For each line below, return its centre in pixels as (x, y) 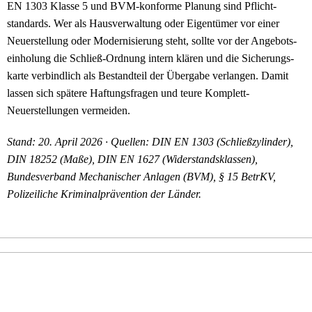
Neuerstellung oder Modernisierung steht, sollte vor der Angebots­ (152, 40)
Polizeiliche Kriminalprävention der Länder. (104, 194)
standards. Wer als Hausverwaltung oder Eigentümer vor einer (143, 23)
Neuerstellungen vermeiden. (69, 110)
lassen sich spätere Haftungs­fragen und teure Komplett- (128, 93)
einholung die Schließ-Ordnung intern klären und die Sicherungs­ (150, 58)
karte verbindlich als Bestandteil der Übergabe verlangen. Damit (148, 75)
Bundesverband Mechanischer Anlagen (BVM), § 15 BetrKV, (141, 176)
